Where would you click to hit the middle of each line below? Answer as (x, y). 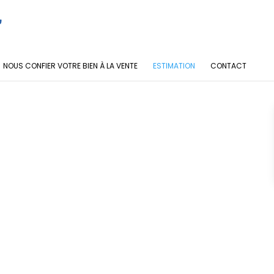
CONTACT (228, 66)
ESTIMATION (174, 66)
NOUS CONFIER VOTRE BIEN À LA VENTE (70, 66)
